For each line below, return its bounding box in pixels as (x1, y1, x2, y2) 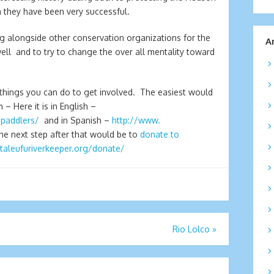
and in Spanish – (39, 114, 112, 125)
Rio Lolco (172, 223, 210, 234)
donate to (140, 128, 179, 139)
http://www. (112, 114, 160, 125)
